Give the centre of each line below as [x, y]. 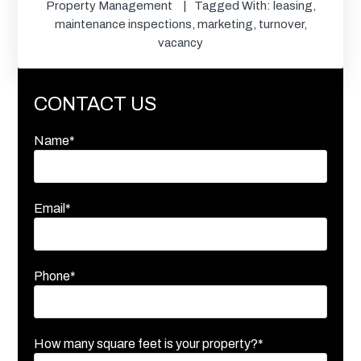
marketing [225, 24]
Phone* [55, 276]
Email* [53, 208]
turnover [281, 24]
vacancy [180, 42]
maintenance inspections [123, 24]
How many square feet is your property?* [149, 343]
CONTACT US [95, 104]
